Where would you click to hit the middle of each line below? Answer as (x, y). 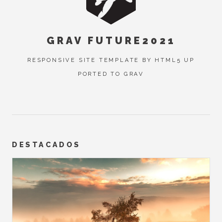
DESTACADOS (46, 145)
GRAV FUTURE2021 (111, 40)
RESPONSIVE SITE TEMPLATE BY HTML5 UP (111, 60)
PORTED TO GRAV (111, 74)
